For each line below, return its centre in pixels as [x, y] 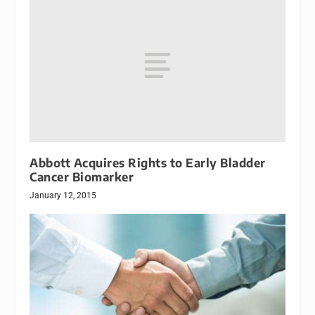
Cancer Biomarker [82, 176]
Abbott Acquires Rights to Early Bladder [148, 162]
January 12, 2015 [63, 195]
